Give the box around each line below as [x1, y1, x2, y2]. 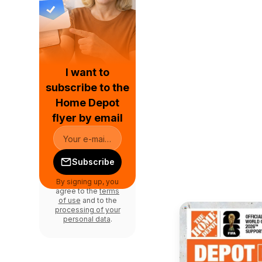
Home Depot [56, 96, 119, 109]
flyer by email [52, 112, 123, 124]
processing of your [54, 205, 120, 214]
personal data [63, 215, 111, 223]
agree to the [56, 187, 99, 195]
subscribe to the [46, 81, 129, 94]
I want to [65, 66, 109, 78]
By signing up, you [56, 177, 119, 186]
